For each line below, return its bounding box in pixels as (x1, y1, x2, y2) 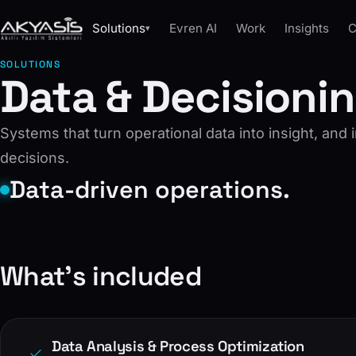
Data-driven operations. (10, 174, 290, 205)
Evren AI (169, 21, 218, 36)
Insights (284, 21, 330, 36)
